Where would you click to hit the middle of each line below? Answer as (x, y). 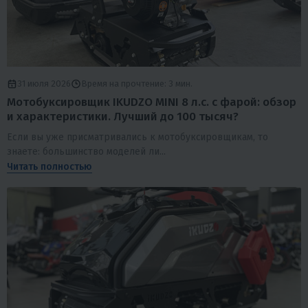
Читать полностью (49, 166)
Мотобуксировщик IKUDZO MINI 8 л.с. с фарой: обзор (152, 102)
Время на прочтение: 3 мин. (137, 84)
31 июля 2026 (44, 84)
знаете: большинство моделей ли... (86, 151)
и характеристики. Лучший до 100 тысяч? (123, 117)
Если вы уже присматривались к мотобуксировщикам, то (137, 137)
